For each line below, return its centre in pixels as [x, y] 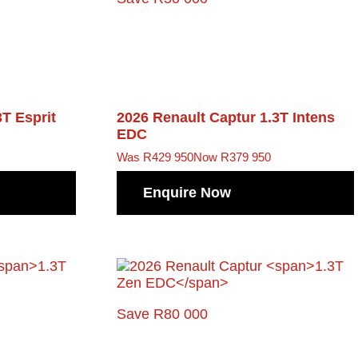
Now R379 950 [233, 157]
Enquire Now [187, 192]
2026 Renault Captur [189, 117]
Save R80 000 [163, 314]
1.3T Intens [298, 117]
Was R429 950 [155, 157]
